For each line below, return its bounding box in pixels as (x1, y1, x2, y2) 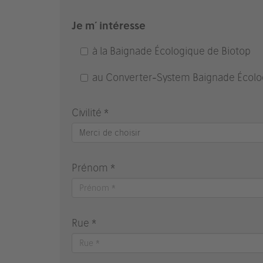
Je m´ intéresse (72, 19, 146, 32)
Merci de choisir (79, 127, 140, 138)
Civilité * (72, 106, 109, 119)
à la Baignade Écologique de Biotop (92, 45, 251, 57)
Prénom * (72, 161, 115, 174)
